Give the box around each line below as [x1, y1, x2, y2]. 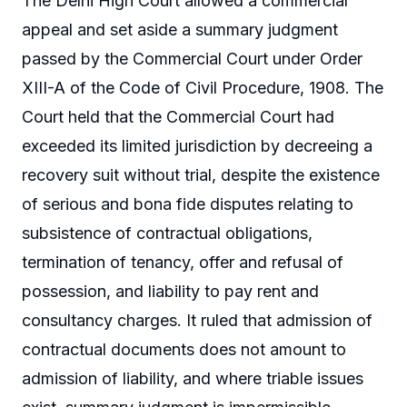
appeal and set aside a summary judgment [22, 19, 338, 39]
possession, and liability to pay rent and [22, 281, 319, 301]
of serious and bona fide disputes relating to [22, 194, 353, 213]
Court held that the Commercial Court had [22, 106, 334, 126]
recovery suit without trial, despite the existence [22, 164, 380, 184]
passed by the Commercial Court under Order [22, 48, 362, 68]
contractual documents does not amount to [22, 339, 346, 359]
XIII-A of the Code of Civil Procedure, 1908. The [22, 77, 383, 97]
